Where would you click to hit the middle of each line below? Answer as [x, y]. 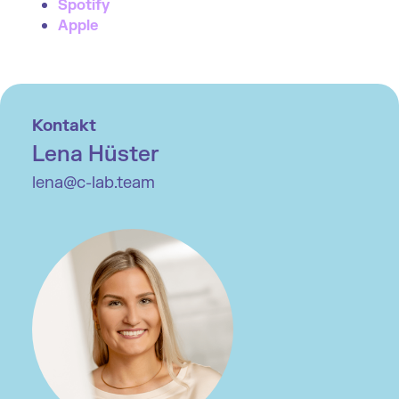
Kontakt [64, 126]
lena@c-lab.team [94, 183]
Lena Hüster [96, 154]
